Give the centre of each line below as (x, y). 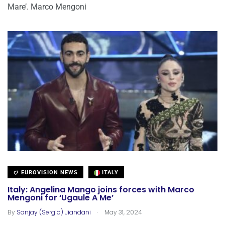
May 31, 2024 (123, 212)
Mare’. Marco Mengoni (47, 7)
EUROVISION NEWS (48, 173)
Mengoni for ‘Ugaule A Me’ (61, 198)
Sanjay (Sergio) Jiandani (54, 212)
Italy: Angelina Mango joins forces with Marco (101, 190)
